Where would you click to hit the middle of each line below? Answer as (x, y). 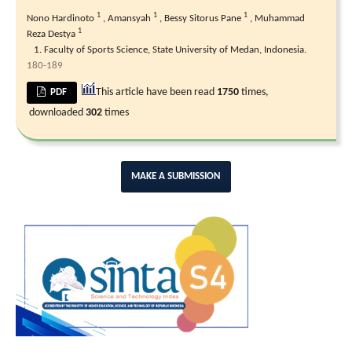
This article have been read (157, 92)
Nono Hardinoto (62, 18)
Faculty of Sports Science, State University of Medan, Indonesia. (175, 49)
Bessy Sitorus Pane (204, 18)
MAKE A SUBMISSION (176, 176)
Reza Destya (52, 34)
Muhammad (280, 18)
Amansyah (130, 18)
